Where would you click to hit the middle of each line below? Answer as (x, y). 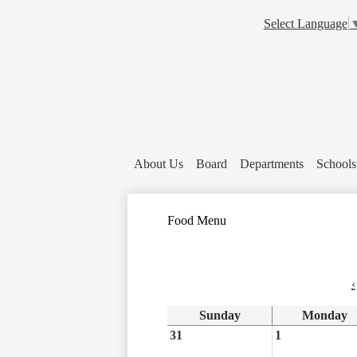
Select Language (305, 24)
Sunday (220, 315)
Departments (272, 163)
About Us (159, 163)
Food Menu (197, 220)
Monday (325, 315)
